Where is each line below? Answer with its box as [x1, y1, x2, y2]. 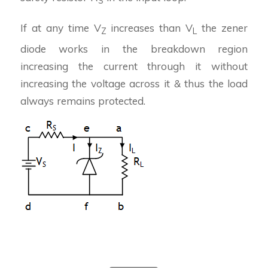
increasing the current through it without [20, 60, 248, 72]
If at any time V [20, 21, 101, 34]
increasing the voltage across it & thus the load [20, 77, 248, 90]
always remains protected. [20, 95, 145, 107]
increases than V [106, 21, 193, 34]
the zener [197, 21, 248, 34]
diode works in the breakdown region [20, 42, 248, 55]
